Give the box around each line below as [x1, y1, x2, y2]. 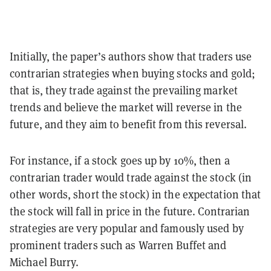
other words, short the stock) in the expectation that [10, 187, 261, 201]
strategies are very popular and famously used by [10, 221, 244, 235]
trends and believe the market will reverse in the [10, 100, 242, 114]
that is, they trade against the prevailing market [10, 83, 238, 97]
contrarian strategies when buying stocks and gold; [10, 66, 256, 80]
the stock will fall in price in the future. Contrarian [10, 204, 250, 218]
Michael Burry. [10, 255, 79, 269]
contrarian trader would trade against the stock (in [10, 170, 252, 184]
